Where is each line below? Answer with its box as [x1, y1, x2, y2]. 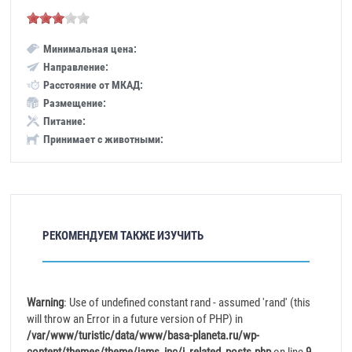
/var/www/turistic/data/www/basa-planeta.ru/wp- [27, 328, 260, 343]
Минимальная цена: [43, 42, 137, 55]
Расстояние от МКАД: [43, 79, 144, 91]
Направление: [43, 60, 109, 73]
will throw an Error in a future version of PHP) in [27, 312, 244, 326]
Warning [27, 295, 64, 310]
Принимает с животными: [43, 133, 164, 145]
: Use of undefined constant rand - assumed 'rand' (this [64, 295, 311, 310]
